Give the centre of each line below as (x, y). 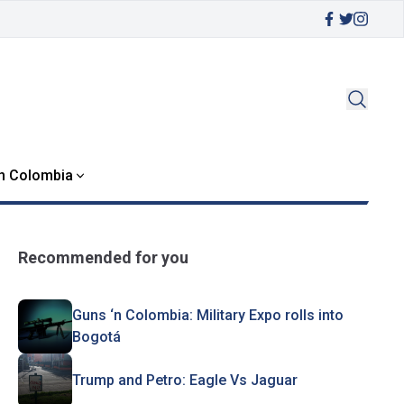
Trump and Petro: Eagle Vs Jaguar (184, 380)
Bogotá (96, 337)
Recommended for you (103, 257)
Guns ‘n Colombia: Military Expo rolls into (207, 315)
